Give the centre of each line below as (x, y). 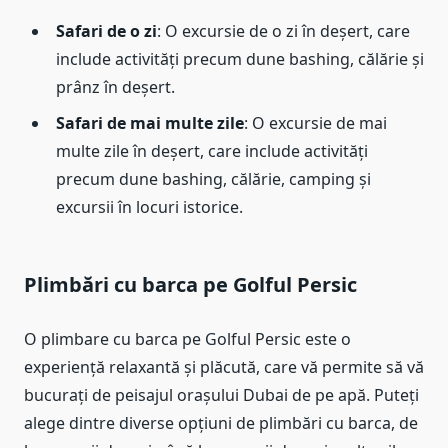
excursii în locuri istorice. (149, 206)
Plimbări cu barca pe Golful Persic (190, 284)
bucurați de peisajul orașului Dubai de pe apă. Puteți (221, 394)
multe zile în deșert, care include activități (212, 150)
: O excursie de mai (315, 122)
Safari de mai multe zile (150, 122)
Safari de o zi (106, 30)
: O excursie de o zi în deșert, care (283, 30)
